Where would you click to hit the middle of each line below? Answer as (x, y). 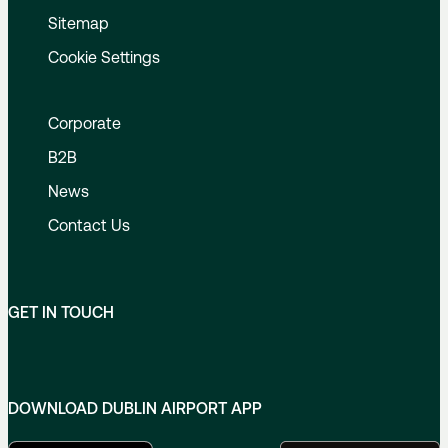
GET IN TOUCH (61, 312)
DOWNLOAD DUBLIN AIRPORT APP (135, 408)
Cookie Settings (104, 57)
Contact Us (89, 225)
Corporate (84, 123)
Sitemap (78, 23)
